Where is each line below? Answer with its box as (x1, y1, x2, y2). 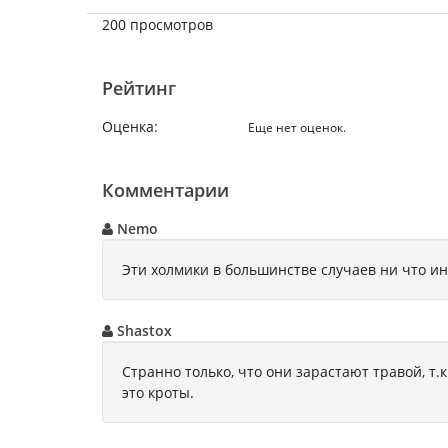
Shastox (113, 321, 172, 340)
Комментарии (102, 178, 229, 202)
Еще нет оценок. (248, 119, 347, 136)
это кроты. (122, 383, 194, 402)
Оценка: (102, 117, 158, 136)
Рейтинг (102, 76, 176, 100)
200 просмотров (102, 15, 213, 34)
